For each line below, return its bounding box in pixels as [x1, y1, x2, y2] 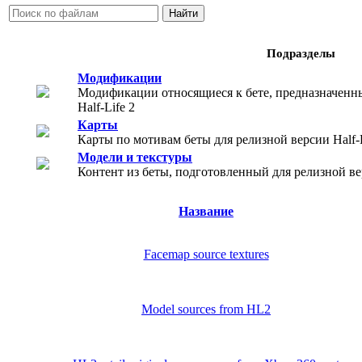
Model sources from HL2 [141, 302, 271, 317]
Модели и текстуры [78, 150, 192, 165]
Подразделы [267, 46, 335, 61]
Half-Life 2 [78, 100, 135, 115]
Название [179, 204, 234, 219]
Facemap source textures [143, 247, 269, 262]
